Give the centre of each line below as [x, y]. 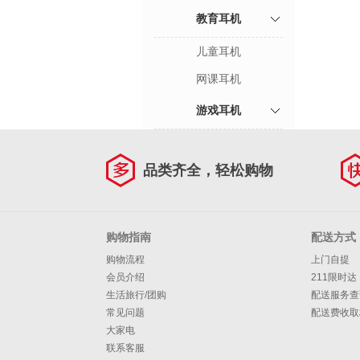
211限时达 [334, 277]
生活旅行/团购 [136, 295]
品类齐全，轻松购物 [208, 170]
